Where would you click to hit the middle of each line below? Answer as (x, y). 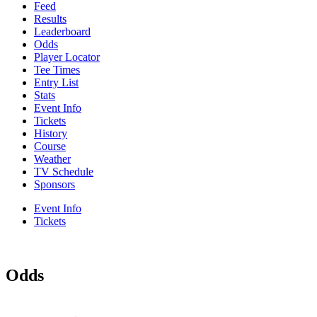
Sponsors (54, 184)
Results (50, 18)
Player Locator (67, 57)
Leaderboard (62, 31)
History (51, 133)
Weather (52, 158)
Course (50, 146)
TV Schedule (64, 171)
